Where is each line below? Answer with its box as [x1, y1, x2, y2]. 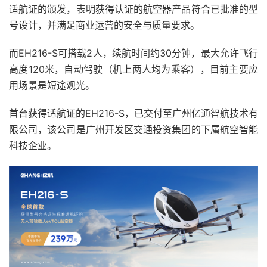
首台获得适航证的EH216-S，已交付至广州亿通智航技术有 [9, 107, 258, 120]
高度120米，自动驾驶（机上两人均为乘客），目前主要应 [9, 63, 258, 76]
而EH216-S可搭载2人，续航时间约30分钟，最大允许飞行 [9, 47, 258, 60]
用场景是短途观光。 [9, 79, 95, 92]
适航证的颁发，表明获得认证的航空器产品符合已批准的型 [9, 3, 258, 15]
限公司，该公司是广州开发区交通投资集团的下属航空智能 [9, 123, 258, 136]
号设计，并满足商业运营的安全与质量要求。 [9, 19, 200, 32]
